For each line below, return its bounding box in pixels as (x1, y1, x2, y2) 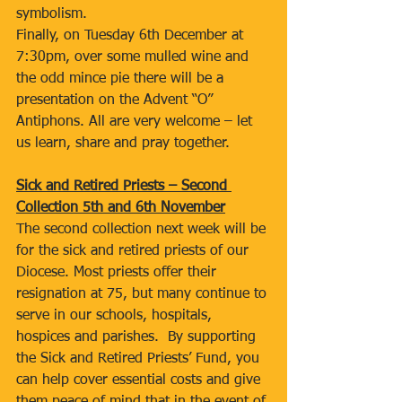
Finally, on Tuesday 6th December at (16, 29, 248, 43)
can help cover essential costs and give (16, 373, 265, 388)
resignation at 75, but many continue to (16, 287, 271, 301)
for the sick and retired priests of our (16, 244, 253, 258)
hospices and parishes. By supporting (16, 330, 260, 345)
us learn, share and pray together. (16, 136, 230, 151)
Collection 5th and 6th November (16, 201, 225, 215)
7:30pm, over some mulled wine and (16, 50, 253, 65)
